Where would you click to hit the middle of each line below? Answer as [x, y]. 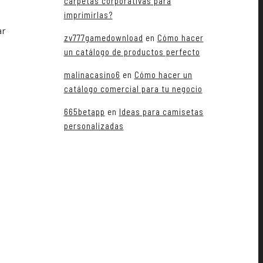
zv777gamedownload [103, 38]
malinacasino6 [92, 75]
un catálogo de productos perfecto [132, 52]
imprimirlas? [88, 15]
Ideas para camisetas [161, 112]
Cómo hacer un [163, 75]
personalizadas [94, 126]
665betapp [84, 112]
